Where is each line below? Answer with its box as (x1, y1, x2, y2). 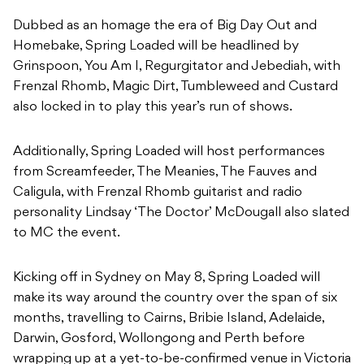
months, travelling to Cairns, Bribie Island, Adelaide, (13, 312, 324, 326)
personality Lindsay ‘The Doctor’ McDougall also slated (13, 206, 349, 220)
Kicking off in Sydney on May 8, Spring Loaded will (13, 271, 320, 285)
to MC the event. (13, 227, 120, 240)
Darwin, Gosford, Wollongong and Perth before (13, 332, 305, 346)
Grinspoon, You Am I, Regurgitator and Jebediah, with (13, 60, 340, 74)
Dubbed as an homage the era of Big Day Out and (13, 19, 317, 33)
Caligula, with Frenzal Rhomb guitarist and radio (13, 186, 302, 200)
